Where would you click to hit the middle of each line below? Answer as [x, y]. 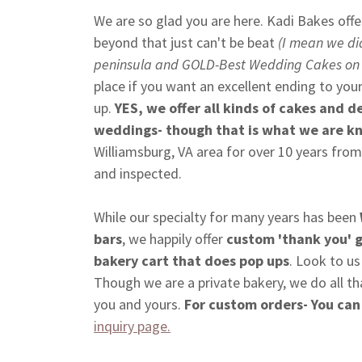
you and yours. [137, 305]
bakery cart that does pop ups [192, 261]
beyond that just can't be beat [186, 43]
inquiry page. [132, 326]
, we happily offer [174, 239]
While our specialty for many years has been [227, 217]
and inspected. [138, 174]
